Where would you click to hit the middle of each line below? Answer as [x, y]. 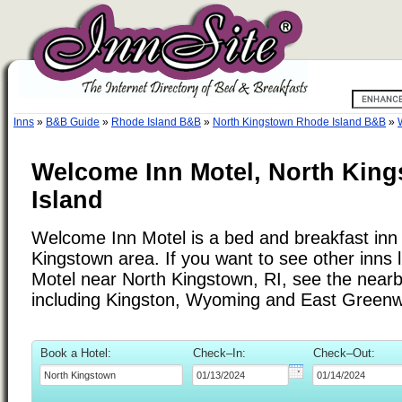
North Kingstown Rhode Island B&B [299, 122]
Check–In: [219, 353]
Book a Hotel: [76, 353]
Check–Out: [344, 353]
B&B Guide [73, 122]
